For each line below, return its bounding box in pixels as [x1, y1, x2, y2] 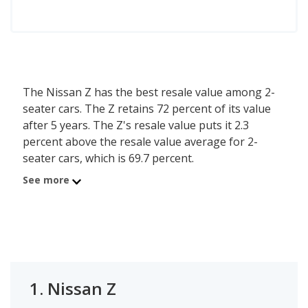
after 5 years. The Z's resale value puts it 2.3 [23, 118, 249, 133]
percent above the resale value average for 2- [23, 134, 258, 149]
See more [23, 173, 69, 186]
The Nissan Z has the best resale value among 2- [23, 85, 275, 100]
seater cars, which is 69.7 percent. [23, 151, 194, 166]
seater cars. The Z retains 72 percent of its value [23, 101, 271, 116]
